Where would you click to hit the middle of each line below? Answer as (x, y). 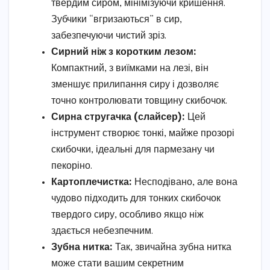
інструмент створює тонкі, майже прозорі (143, 134)
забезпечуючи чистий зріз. (109, 36)
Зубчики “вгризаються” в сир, (117, 20)
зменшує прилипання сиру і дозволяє (135, 85)
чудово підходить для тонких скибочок (136, 199)
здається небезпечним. (102, 231)
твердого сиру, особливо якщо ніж (127, 215)
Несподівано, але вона (185, 183)
